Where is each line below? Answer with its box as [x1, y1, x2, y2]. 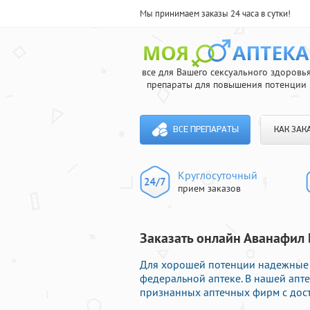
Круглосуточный [178, 168, 257, 182]
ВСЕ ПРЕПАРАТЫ [172, 125, 239, 134]
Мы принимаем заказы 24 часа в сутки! [140, 8, 291, 19]
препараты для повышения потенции [146, 78, 307, 91]
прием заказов [178, 182, 241, 194]
